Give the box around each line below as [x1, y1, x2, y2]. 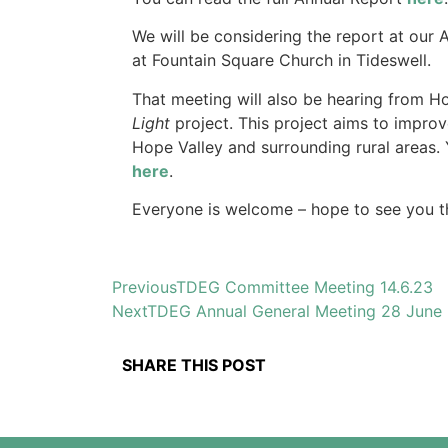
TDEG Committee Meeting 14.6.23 [176, 277, 433, 298]
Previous [112, 277, 176, 298]
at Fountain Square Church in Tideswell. [132, 50, 436, 71]
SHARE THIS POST [122, 355, 266, 376]
